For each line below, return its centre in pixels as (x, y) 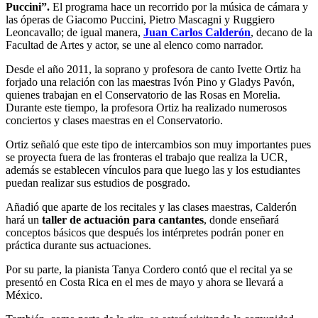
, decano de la (281, 32)
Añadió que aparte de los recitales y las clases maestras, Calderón (151, 207)
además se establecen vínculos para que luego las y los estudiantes (153, 170)
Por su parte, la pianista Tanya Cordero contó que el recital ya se (149, 269)
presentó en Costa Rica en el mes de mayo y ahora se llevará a (144, 282)
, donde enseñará (241, 219)
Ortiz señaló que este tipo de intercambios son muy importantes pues (158, 144)
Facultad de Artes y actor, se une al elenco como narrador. (136, 45)
